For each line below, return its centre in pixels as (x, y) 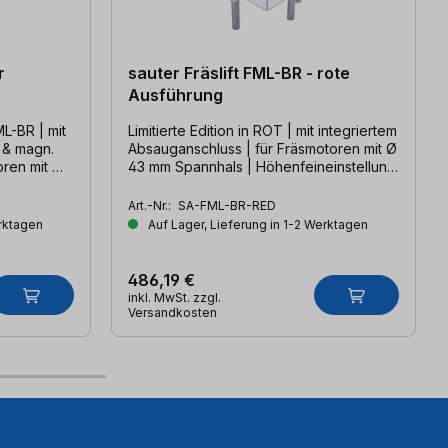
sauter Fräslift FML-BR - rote (238, 72)
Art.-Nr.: (150, 205)
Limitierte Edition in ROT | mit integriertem (262, 130)
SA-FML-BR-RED (226, 205)
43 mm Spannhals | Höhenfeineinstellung (261, 166)
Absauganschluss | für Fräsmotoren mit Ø (262, 148)
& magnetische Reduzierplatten (230, 184)
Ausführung (175, 94)
